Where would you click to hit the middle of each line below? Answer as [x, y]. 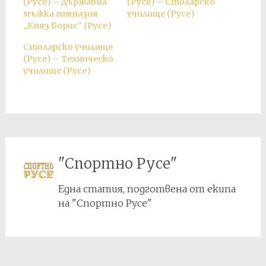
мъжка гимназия [60, 13]
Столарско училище [68, 47]
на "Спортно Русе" [105, 203]
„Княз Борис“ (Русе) [67, 25]
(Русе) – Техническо [68, 58]
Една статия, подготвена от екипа [147, 189]
